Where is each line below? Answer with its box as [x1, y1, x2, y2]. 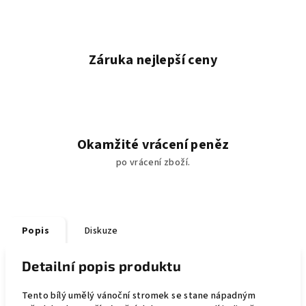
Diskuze [85, 224, 118, 238]
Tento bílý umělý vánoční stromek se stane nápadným [22, 289, 255, 303]
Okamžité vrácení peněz [76, 135, 229, 154]
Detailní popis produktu [22, 258, 182, 274]
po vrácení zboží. [115, 156, 191, 169]
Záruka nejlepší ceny [89, 51, 217, 70]
